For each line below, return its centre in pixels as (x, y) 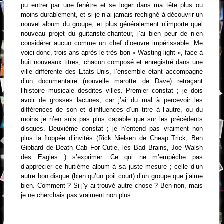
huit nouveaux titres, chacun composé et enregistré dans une (112, 62)
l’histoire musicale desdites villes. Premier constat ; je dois (112, 90)
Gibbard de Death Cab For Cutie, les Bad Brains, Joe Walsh (112, 147)
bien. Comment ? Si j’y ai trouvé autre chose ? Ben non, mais (112, 185)
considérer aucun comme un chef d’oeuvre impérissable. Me (112, 43)
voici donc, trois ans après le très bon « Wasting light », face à (112, 52)
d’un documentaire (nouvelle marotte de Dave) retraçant (112, 81)
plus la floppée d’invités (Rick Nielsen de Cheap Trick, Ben (112, 138)
